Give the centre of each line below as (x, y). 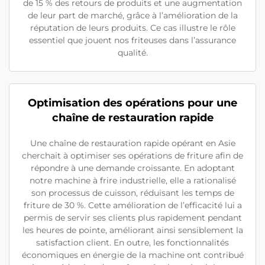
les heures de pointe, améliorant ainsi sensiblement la (132, 230)
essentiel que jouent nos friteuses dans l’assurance (132, 40)
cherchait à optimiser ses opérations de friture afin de (132, 155)
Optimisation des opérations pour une (132, 103)
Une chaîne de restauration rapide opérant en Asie (132, 143)
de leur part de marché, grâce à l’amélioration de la (132, 15)
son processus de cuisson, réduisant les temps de (132, 193)
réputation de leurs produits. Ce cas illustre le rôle (132, 28)
